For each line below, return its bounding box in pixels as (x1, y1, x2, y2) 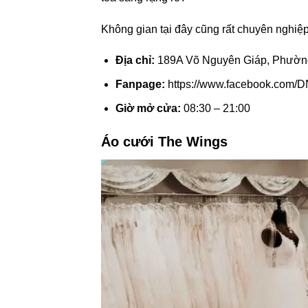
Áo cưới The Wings (101, 134, 228, 150)
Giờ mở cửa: (115, 102, 181, 114)
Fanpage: (115, 78, 165, 90)
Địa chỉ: (115, 54, 155, 67)
